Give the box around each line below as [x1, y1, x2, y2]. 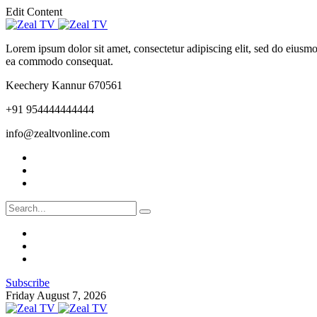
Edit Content [6, 6, 62, 18]
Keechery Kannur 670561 [6, 79, 122, 91]
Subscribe [6, 277, 50, 289]
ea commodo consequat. [6, 55, 116, 67]
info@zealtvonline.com [6, 127, 110, 139]
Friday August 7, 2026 [6, 289, 106, 301]
